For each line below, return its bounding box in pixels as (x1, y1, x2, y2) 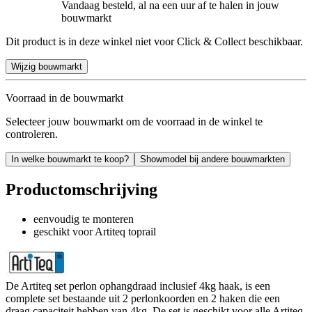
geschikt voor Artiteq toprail (33, 225, 156, 237)
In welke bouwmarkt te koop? (11, 153, 129, 164)
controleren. (6, 127, 58, 140)
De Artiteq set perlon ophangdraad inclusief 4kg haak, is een (6, 279, 270, 292)
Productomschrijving (6, 180, 157, 198)
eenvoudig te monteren (33, 212, 134, 225)
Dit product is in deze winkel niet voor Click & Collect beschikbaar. (6, 35, 303, 47)
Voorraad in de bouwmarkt (6, 91, 123, 104)
